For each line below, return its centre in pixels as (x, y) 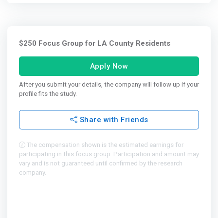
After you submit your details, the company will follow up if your (109, 85)
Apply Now (109, 66)
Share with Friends (113, 120)
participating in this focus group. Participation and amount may (109, 154)
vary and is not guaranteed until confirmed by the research (101, 163)
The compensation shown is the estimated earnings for (104, 145)
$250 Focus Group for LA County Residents (95, 44)
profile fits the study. (48, 94)
